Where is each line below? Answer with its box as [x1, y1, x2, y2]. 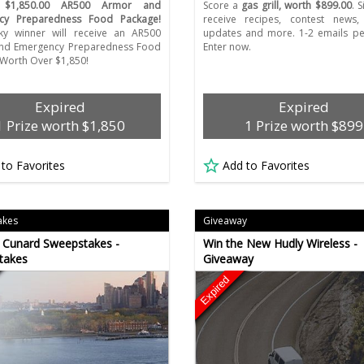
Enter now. [202, 40, 251, 54]
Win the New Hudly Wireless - [202, 236, 357, 252]
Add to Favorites [222, 158, 310, 174]
